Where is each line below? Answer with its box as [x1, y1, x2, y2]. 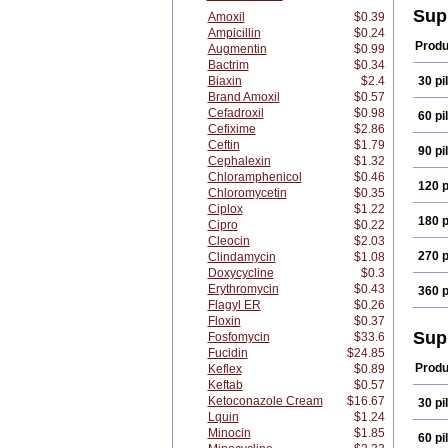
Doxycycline [207, 266, 274, 280]
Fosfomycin [207, 330, 270, 344]
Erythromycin [207, 282, 279, 296]
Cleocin [207, 234, 250, 248]
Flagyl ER [207, 298, 261, 312]
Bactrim [207, 58, 249, 72]
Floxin [207, 314, 241, 328]
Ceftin [207, 138, 240, 152]
